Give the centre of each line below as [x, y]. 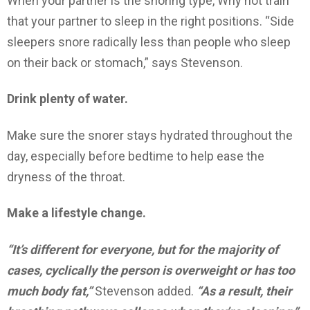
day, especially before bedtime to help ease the [136, 156]
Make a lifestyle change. [76, 213]
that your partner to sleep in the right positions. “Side [151, 21]
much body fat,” [49, 291]
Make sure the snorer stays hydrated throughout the [150, 135]
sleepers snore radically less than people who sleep [149, 42]
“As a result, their [244, 291]
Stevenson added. [144, 291]
